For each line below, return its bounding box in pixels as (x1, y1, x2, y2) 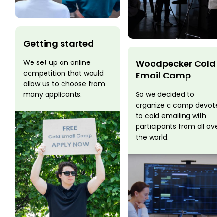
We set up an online (23, 58, 91, 68)
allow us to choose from (23, 79, 105, 89)
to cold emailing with (136, 111, 206, 121)
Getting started (23, 37, 94, 50)
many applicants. (23, 90, 82, 100)
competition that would (23, 68, 104, 78)
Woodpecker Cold (136, 58, 216, 70)
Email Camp (136, 69, 191, 81)
